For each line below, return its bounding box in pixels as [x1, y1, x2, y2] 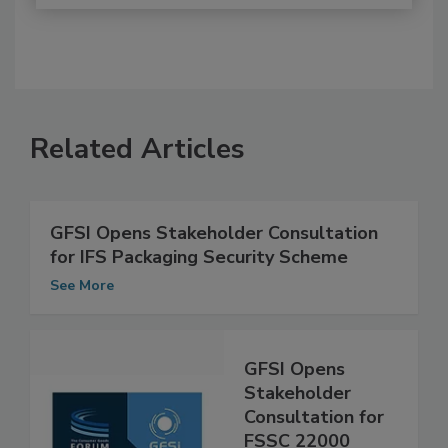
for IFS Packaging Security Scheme [50, 265, 348, 290]
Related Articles [30, 150, 245, 189]
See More [50, 296, 114, 316]
